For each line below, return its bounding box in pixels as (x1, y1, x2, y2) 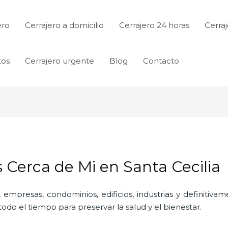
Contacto (143, 56, 179, 66)
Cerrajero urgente (25, 56, 94, 66)
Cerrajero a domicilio (25, 20, 104, 30)
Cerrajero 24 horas (119, 20, 189, 30)
